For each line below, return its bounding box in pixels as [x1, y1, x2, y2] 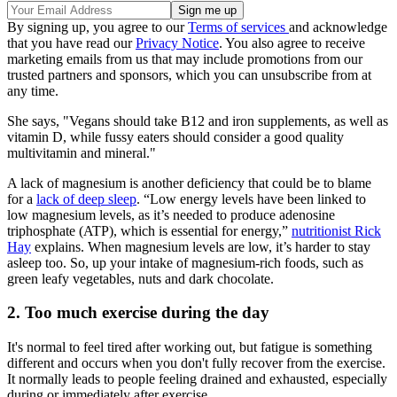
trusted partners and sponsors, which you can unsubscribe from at [7, 66, 371, 82]
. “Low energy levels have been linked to [136, 191, 366, 206]
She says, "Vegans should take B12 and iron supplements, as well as [7, 113, 388, 128]
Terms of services [188, 19, 289, 35]
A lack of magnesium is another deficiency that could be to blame [7, 175, 371, 191]
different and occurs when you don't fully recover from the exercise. [7, 354, 385, 370]
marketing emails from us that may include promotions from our [7, 51, 362, 66]
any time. [7, 82, 58, 98]
